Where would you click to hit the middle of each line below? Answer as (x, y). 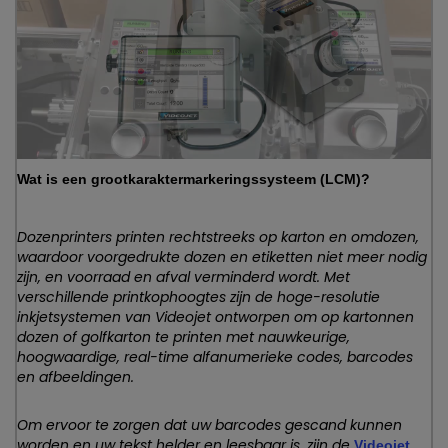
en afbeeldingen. (75, 376)
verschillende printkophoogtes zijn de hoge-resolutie (198, 296)
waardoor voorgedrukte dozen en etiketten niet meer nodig (222, 256)
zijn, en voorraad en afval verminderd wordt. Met (183, 276)
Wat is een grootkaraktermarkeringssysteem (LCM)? (193, 178)
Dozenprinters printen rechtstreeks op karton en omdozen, (218, 236)
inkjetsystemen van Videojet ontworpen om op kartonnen (215, 316)
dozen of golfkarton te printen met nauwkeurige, (183, 336)
